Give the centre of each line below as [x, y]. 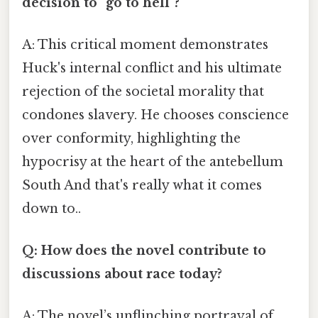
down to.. [51, 208]
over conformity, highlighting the [131, 138]
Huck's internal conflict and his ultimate [152, 68]
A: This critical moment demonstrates [145, 44]
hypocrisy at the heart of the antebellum [153, 161]
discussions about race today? [122, 274]
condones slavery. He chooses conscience [155, 115]
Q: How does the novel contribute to [144, 251]
